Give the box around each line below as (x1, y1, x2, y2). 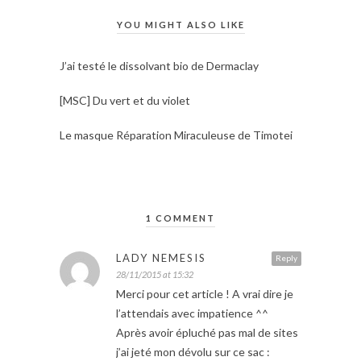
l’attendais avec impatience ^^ (116, 306, 268, 321)
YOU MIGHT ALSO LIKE (116, 19, 245, 31)
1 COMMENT (146, 213, 215, 224)
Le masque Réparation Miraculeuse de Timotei (60, 128, 293, 143)
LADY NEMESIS (116, 251, 206, 265)
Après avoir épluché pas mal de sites (116, 326, 298, 340)
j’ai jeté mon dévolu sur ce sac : (116, 345, 270, 359)
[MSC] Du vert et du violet (60, 93, 190, 108)
